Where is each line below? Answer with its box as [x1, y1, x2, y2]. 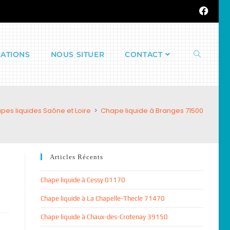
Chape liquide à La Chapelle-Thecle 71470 [40, 195, 165, 202]
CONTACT [125, 50, 163, 59]
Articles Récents [49, 153, 103, 161]
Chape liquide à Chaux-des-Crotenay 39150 [40, 213, 168, 221]
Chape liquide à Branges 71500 [101, 106, 203, 116]
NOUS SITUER [50, 50, 105, 59]
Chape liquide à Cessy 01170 [40, 176, 125, 184]
